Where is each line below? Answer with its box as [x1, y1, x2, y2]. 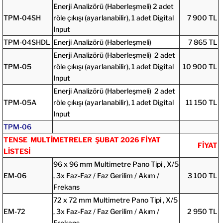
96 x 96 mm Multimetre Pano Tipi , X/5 [53, 159, 179, 168]
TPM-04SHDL [3, 37, 50, 46]
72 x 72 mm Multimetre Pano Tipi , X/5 [53, 195, 178, 204]
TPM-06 [3, 122, 31, 131]
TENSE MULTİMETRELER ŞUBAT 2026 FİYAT [3, 135, 161, 144]
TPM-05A [3, 98, 36, 107]
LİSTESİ [3, 146, 30, 155]
